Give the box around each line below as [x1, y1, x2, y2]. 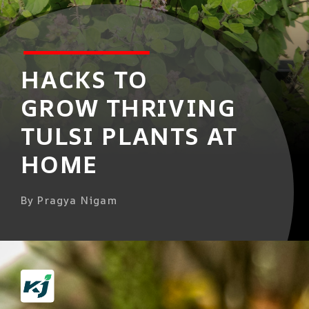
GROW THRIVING [20, 91, 237, 124]
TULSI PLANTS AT [20, 119, 238, 152]
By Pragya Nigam [20, 193, 117, 208]
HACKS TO [20, 63, 148, 96]
